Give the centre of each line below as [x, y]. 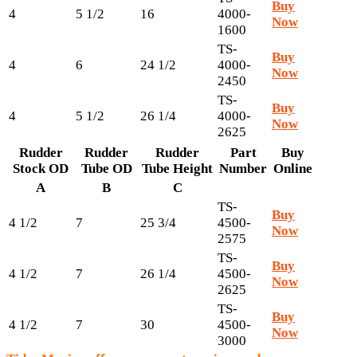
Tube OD [106, 169]
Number [243, 169]
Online [292, 169]
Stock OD [41, 169]
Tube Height [177, 169]
